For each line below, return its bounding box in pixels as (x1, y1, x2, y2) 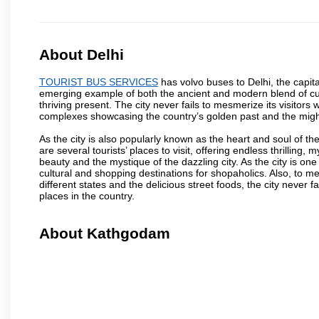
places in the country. (39, 189, 135, 202)
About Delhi (39, 46, 124, 63)
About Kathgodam (39, 225, 170, 242)
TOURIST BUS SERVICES (39, 75, 158, 88)
